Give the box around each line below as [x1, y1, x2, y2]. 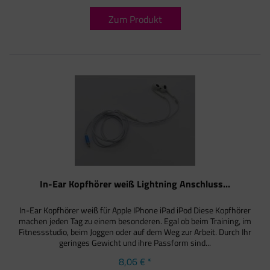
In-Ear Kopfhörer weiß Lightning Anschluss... [40, 177, 231, 192]
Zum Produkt [108, 11, 162, 27]
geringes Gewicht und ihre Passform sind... [59, 236, 212, 250]
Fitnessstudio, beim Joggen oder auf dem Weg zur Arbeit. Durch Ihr [19, 225, 252, 239]
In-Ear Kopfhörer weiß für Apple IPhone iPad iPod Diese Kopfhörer [19, 204, 251, 217]
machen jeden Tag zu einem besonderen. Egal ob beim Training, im [19, 215, 252, 228]
